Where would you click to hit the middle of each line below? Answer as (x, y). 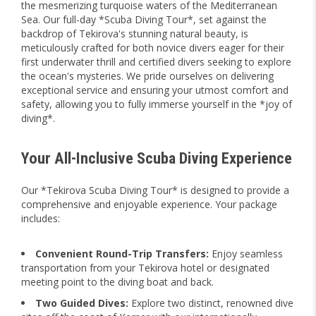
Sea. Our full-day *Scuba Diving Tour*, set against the (144, 19)
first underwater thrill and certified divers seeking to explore (156, 62)
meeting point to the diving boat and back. (117, 282)
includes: (41, 218)
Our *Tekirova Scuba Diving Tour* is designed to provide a (155, 190)
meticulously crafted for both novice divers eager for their (153, 48)
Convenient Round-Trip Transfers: (122, 254)
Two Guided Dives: (82, 303)
